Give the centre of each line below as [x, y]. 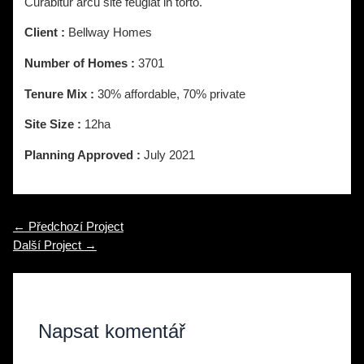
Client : [47, 33]
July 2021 [170, 155]
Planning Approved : [84, 155]
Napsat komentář [112, 332]
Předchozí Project [74, 227]
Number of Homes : [82, 64]
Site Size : [55, 125]
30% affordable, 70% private [172, 94]
